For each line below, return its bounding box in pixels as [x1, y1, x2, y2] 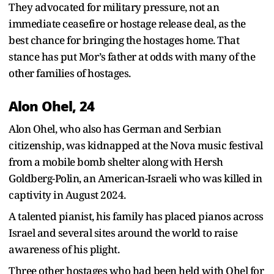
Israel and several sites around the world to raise [9, 225, 237, 240]
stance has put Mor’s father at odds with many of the [9, 49, 255, 64]
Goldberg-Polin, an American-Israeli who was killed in [9, 171, 262, 185]
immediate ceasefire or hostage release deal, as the [9, 16, 246, 31]
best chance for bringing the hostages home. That [9, 32, 239, 47]
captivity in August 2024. [9, 187, 128, 202]
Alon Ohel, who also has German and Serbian [9, 121, 221, 136]
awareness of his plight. [9, 242, 122, 256]
